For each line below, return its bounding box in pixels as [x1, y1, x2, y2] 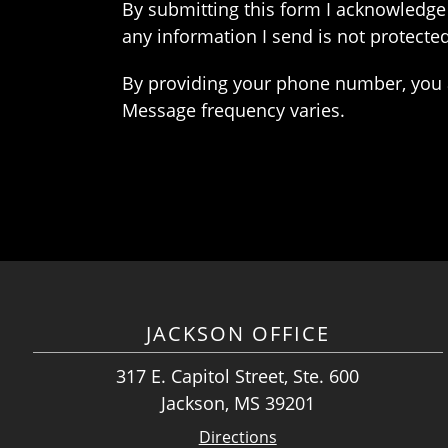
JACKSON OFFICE [145, 320, 330, 348]
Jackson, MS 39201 [160, 391, 315, 416]
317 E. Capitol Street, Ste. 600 [116, 364, 360, 389]
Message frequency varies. [122, 98, 345, 123]
